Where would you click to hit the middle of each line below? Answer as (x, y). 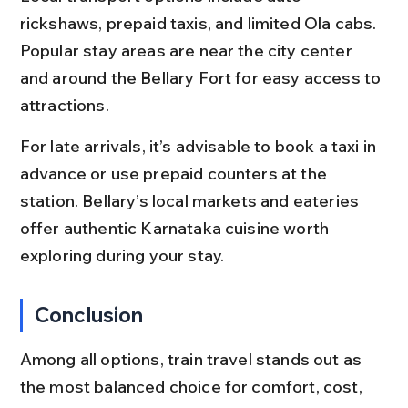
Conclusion (89, 315)
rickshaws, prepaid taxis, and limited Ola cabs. (200, 23)
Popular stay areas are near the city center (188, 50)
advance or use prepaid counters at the (175, 173)
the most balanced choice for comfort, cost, (193, 386)
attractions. (64, 105)
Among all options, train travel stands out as (193, 359)
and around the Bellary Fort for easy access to (202, 77)
